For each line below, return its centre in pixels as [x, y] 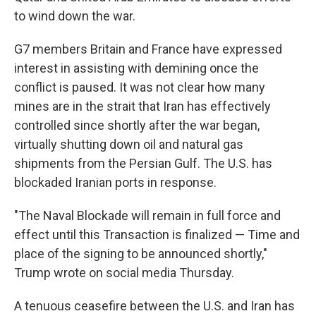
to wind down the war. [75, 16]
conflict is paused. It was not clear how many [140, 87]
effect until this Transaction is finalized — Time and [157, 235]
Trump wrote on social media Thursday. [124, 273]
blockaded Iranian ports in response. [115, 183]
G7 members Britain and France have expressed [148, 49]
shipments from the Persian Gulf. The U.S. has [143, 164]
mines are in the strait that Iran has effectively [142, 107]
